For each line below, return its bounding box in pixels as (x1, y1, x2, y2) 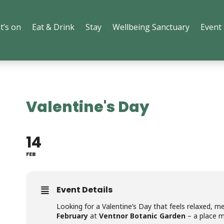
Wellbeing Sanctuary (112, 21, 189, 32)
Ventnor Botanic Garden (98, 211, 185, 220)
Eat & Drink (31, 21, 74, 32)
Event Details (56, 184, 112, 195)
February (56, 211, 88, 220)
